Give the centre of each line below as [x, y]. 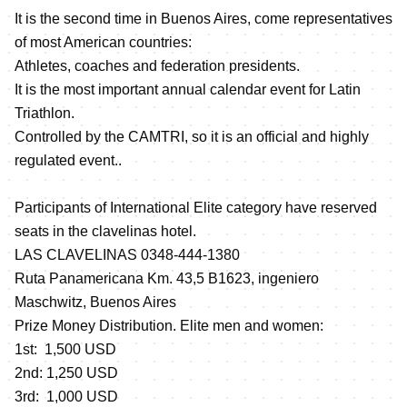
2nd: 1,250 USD [66, 372]
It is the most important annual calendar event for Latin [188, 89]
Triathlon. [45, 113]
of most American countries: [103, 42]
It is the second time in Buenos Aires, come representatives [203, 18]
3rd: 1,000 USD [66, 396]
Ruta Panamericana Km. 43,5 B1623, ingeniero [167, 278]
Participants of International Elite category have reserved [196, 207]
